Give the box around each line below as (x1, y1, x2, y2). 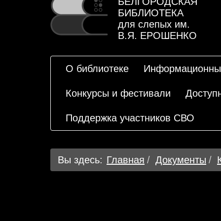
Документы (155, 154, 206, 165)
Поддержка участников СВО (66, 112, 194, 123)
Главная (107, 154, 145, 165)
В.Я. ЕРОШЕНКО (118, 30, 197, 41)
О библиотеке (66, 63, 129, 74)
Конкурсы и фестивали (66, 88, 171, 99)
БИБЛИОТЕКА (118, 7, 184, 18)
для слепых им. (118, 19, 190, 30)
